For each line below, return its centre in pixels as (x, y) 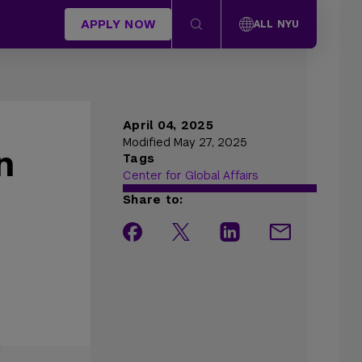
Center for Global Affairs (191, 175)
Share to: (153, 200)
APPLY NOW (118, 24)
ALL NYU (276, 24)
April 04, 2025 (168, 125)
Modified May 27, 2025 (185, 142)
